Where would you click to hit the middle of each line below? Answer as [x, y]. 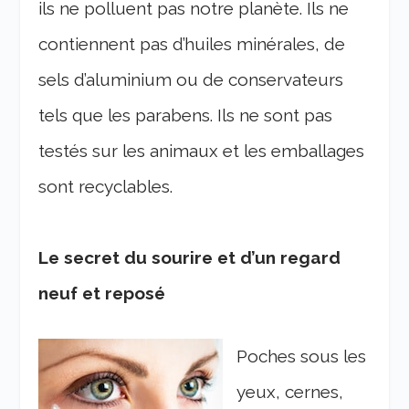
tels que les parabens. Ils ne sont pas [186, 115]
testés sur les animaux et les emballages [202, 151]
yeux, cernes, [290, 392]
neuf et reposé [102, 294]
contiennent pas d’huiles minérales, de [192, 44]
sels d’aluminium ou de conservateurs [191, 80]
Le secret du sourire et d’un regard [190, 258]
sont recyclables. [106, 187]
